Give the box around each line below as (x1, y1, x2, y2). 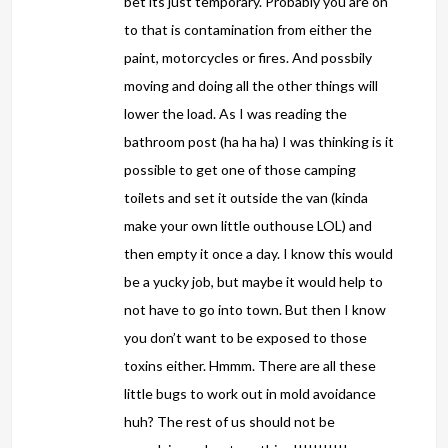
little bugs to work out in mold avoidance (124, 385, 377, 403)
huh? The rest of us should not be (124, 413, 336, 431)
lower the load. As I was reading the (124, 105, 348, 123)
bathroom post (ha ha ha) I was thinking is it (124, 133, 395, 151)
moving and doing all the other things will (124, 77, 379, 95)
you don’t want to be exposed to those (124, 329, 368, 347)
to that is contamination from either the (124, 21, 373, 39)
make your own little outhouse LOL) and (124, 217, 373, 235)
